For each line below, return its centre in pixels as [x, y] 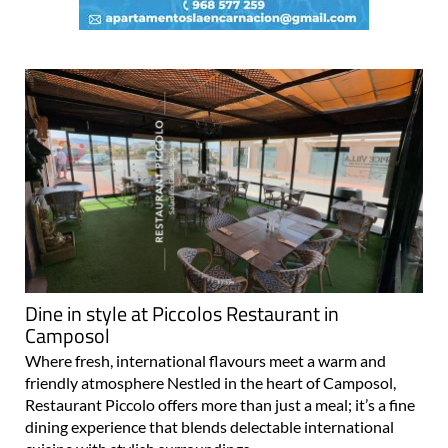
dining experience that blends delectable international [209, 426]
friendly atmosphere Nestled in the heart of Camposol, [210, 382]
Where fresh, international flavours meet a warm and [205, 360]
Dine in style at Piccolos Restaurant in [182, 313]
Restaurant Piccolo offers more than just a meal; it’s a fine [220, 404]
